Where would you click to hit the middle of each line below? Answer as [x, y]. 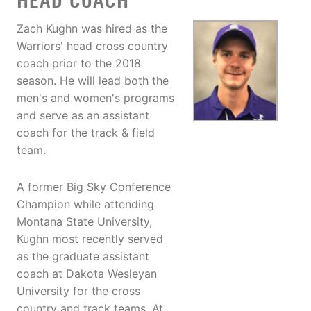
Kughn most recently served [90, 239]
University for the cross [78, 291]
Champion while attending [85, 204]
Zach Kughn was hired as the [92, 29]
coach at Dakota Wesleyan [87, 274]
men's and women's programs [95, 98]
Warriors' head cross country [92, 46]
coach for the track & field [86, 133]
